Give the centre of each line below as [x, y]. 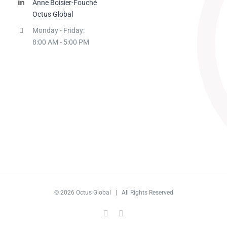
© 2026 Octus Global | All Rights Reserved [113, 193]
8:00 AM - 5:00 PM [61, 42]
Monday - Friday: [58, 31]
